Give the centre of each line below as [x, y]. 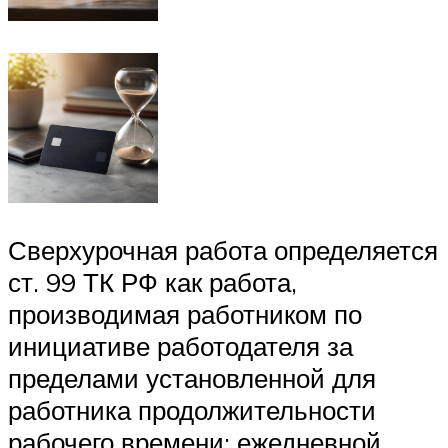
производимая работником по [185, 314]
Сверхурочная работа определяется [223, 250]
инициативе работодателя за [180, 346]
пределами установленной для [192, 378]
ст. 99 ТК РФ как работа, [152, 282]
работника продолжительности [192, 410]
